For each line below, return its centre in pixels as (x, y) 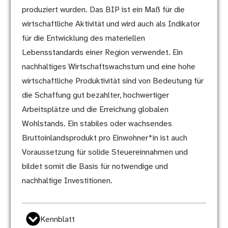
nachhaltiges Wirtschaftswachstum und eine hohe (108, 67)
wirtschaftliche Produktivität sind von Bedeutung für (112, 81)
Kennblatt (57, 220)
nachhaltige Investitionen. (67, 181)
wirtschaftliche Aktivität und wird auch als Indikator (111, 24)
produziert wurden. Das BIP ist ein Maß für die (103, 10)
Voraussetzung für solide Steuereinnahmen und (105, 153)
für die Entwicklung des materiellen (83, 39)
